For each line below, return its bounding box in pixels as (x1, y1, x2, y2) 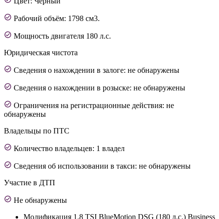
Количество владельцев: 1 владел (14, 144, 125, 153)
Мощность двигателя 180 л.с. (14, 31, 111, 40)
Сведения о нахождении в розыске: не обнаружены (14, 83, 185, 92)
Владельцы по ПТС (4, 126, 69, 135)
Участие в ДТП (4, 178, 55, 187)
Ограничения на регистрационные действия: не (14, 101, 174, 109)
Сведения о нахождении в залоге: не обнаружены (14, 66, 179, 74)
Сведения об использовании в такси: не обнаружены (14, 161, 191, 170)
